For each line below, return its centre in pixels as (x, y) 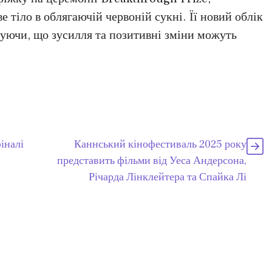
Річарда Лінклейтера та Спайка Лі (168, 177)
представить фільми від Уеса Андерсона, (152, 160)
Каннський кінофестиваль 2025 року (160, 144)
